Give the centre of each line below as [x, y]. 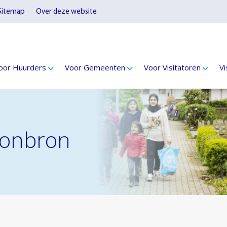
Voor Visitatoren [173, 67]
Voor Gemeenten [95, 67]
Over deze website [66, 12]
